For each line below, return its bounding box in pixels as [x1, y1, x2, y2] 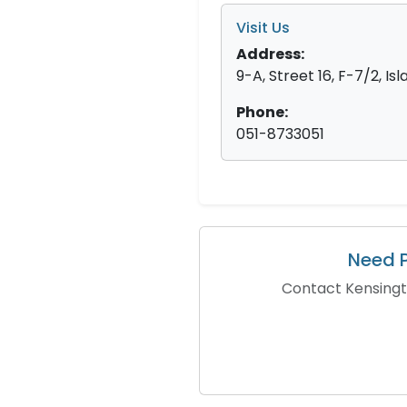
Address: [236, 44, 304, 65]
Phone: [236, 102, 288, 123]
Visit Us [236, 17, 290, 38]
